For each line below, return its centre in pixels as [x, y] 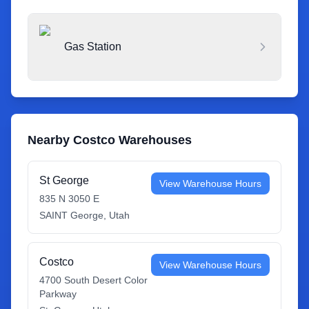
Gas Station [93, 47]
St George [64, 180]
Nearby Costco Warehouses [110, 140]
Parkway [58, 294]
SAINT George [71, 215]
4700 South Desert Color [93, 280]
